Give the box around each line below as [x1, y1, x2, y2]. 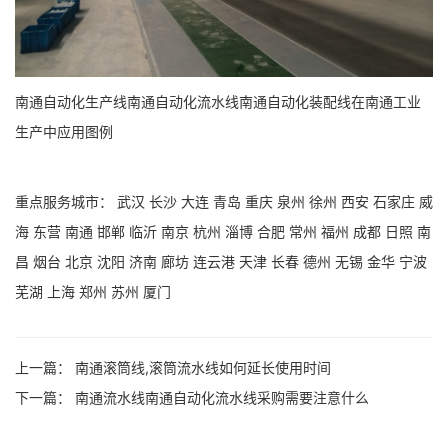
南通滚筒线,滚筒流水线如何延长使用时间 [75, 358, 331, 376]
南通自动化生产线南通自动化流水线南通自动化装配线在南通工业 [15, 92, 421, 110]
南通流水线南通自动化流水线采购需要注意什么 [75, 388, 369, 406]
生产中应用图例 [15, 122, 113, 140]
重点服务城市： [15, 192, 117, 210]
